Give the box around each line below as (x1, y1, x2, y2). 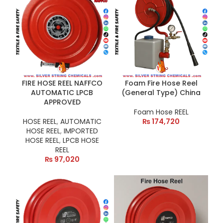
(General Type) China (121, 88, 201, 98)
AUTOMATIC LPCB (31, 88, 93, 98)
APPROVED (43, 97, 81, 107)
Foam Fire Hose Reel (124, 78, 198, 88)
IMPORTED (63, 126, 98, 136)
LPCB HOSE (62, 135, 99, 145)
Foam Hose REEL (133, 107, 189, 117)
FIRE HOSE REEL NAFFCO (21, 78, 103, 88)
